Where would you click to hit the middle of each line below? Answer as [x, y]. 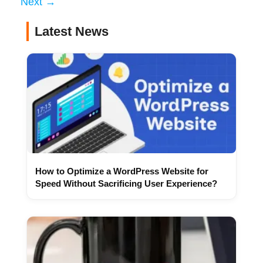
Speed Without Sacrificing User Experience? [126, 184]
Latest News [72, 32]
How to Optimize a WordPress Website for [122, 171]
